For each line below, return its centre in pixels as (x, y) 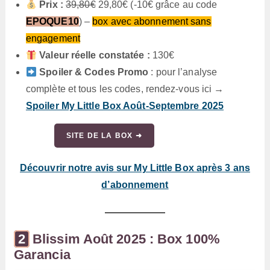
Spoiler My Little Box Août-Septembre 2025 (125, 106)
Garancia (42, 255)
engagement (53, 39)
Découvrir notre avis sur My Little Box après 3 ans (135, 168)
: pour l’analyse (183, 72)
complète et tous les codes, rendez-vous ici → (125, 89)
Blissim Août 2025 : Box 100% (126, 239)
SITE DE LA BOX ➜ (104, 136)
